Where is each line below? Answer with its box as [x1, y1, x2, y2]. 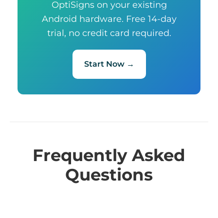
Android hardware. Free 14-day [41, 14, 177, 24]
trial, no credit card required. [47, 28, 171, 38]
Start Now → [84, 59, 134, 69]
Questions [65, 164, 153, 185]
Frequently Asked [33, 145, 185, 165]
